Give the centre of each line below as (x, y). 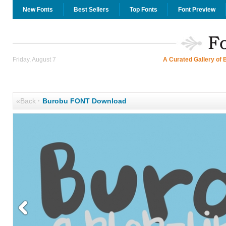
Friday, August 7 (34, 60)
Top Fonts (143, 10)
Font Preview (196, 10)
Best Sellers (91, 10)
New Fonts (38, 10)
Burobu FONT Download (84, 101)
